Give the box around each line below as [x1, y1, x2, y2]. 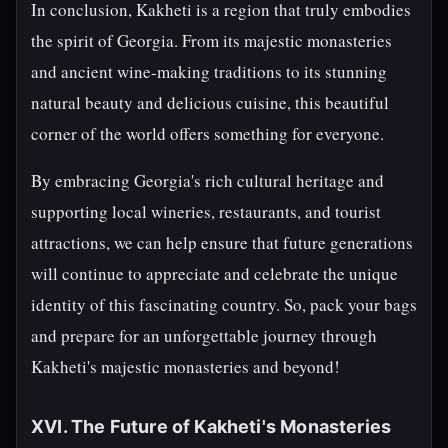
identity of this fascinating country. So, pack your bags [31, 293, 417, 316]
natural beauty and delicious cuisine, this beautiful [31, 91, 389, 114]
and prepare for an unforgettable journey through [31, 324, 377, 347]
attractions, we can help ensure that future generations [31, 231, 413, 254]
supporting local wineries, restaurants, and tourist [31, 200, 381, 223]
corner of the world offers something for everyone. [31, 122, 384, 145]
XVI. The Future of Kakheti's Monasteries [31, 416, 392, 437]
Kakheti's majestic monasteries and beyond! [31, 355, 340, 378]
